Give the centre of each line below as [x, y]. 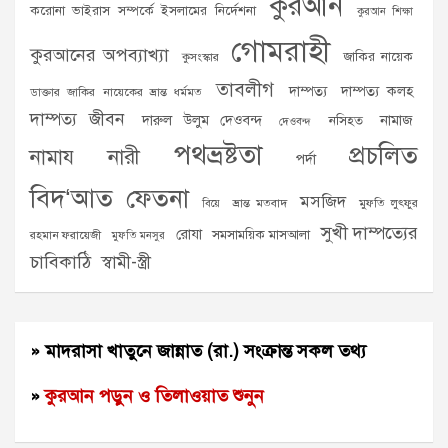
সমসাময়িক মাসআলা [261, 234]
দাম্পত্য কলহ [376, 91]
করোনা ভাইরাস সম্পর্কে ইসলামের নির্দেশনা [143, 10]
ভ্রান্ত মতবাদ [260, 203]
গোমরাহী [281, 51]
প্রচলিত [383, 155]
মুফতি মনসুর [138, 235]
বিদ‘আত [71, 198]
